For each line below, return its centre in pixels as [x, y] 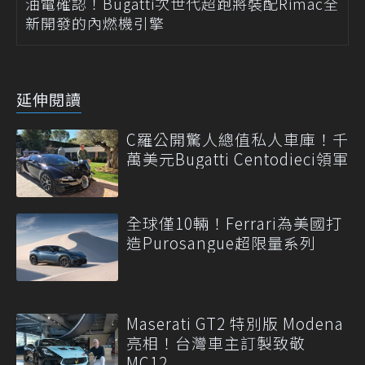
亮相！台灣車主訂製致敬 [216, 343]
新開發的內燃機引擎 [95, 22]
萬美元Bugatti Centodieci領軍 [237, 158]
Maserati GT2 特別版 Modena [235, 323]
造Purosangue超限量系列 [221, 243]
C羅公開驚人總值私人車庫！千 [237, 139]
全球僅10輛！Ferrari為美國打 [234, 223]
